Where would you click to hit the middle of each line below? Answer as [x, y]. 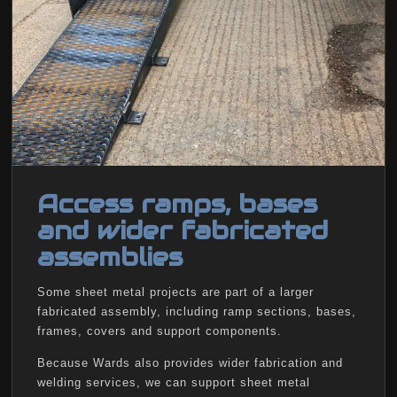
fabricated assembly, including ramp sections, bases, [197, 311]
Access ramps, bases [177, 203]
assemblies [110, 257]
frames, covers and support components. [160, 331]
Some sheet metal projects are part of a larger [175, 292]
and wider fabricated [183, 230]
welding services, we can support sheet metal [174, 382]
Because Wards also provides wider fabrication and [190, 362]
